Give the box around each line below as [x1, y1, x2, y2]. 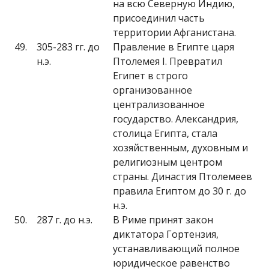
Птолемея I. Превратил [113, 55, 222, 68]
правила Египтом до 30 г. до [113, 184, 246, 198]
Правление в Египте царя [113, 40, 234, 53]
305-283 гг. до [37, 40, 100, 53]
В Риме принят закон [113, 213, 213, 226]
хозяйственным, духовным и [113, 141, 248, 154]
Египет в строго [113, 69, 188, 82]
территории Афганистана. [113, 26, 236, 39]
